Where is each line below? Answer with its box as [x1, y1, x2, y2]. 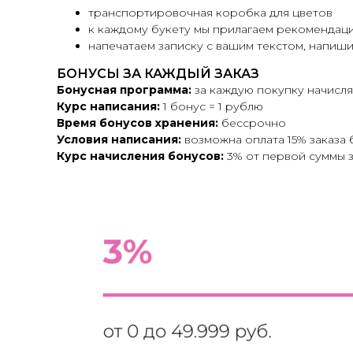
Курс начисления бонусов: [57, 149, 224, 164]
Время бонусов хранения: [57, 116, 221, 131]
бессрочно [221, 116, 286, 131]
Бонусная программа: [57, 83, 191, 98]
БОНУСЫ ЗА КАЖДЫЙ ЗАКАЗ [57, 66, 259, 82]
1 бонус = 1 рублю [163, 99, 263, 114]
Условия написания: [57, 132, 184, 147]
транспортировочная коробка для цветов [88, 6, 333, 20]
